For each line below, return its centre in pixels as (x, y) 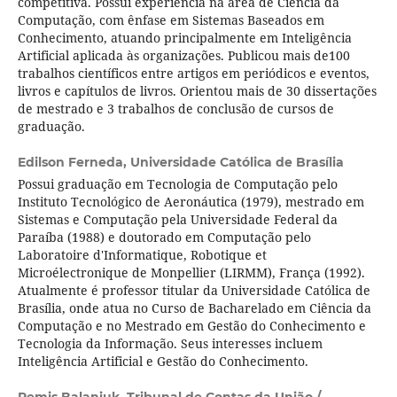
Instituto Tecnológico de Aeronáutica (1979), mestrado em (191, 202)
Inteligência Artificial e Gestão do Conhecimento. (163, 362)
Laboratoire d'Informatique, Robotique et (142, 255)
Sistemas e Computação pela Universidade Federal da (177, 220)
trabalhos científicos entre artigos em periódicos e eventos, (193, 74)
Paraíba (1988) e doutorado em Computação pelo (164, 237)
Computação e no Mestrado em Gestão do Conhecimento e (191, 326)
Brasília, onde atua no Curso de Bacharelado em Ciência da (194, 308)
